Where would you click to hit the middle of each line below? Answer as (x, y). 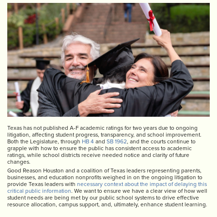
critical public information (39, 191)
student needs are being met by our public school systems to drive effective (103, 198)
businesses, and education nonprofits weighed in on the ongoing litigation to (105, 178)
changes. (19, 162)
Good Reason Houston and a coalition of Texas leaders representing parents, (104, 171)
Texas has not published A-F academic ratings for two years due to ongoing (102, 128)
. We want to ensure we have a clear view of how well (139, 191)
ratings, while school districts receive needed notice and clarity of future (98, 155)
